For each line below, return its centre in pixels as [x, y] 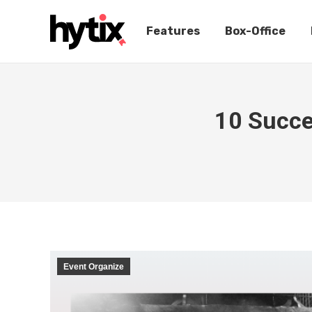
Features [173, 31]
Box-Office [255, 31]
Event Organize [94, 267]
